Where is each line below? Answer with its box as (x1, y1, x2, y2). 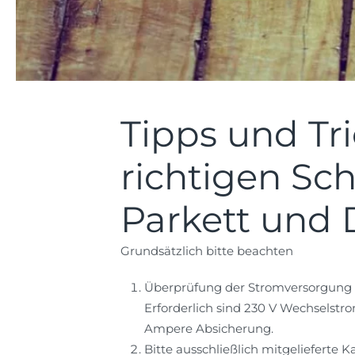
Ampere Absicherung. (144, 321, 273, 336)
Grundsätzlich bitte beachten (120, 243, 293, 258)
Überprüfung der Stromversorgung (144, 280, 352, 295)
